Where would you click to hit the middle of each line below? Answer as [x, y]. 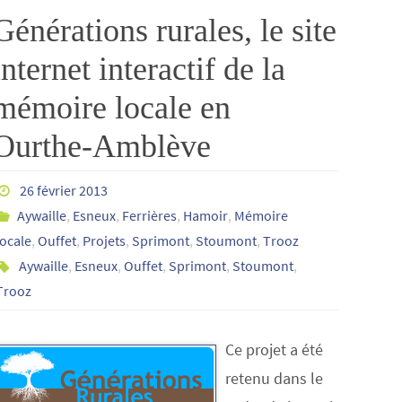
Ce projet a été [274, 350]
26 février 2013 [64, 190]
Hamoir [206, 215]
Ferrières [150, 215]
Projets [104, 240]
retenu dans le [274, 378]
